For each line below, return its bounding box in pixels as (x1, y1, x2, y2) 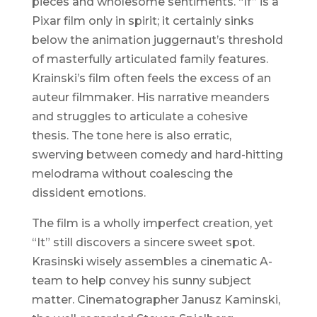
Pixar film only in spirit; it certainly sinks (31, 14, 254, 28)
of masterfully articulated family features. (31, 52, 268, 67)
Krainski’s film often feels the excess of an (31, 71, 271, 86)
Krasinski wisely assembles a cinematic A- (31, 255, 272, 269)
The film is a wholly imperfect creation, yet (31, 217, 273, 231)
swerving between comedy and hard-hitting (31, 148, 283, 162)
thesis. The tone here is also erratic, (31, 129, 231, 143)
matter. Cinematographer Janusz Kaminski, (31, 293, 280, 307)
